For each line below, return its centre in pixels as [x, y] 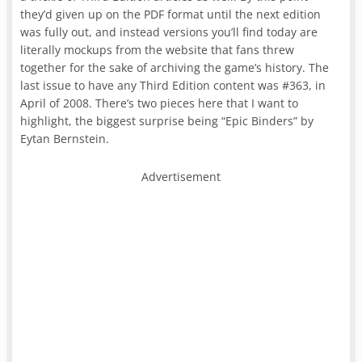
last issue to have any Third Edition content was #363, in [173, 85]
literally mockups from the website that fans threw [158, 49]
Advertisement [181, 176]
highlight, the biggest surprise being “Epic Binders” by [167, 120]
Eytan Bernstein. [67, 138]
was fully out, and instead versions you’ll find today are [169, 32]
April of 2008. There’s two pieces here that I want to [160, 103]
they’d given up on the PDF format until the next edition [171, 14]
